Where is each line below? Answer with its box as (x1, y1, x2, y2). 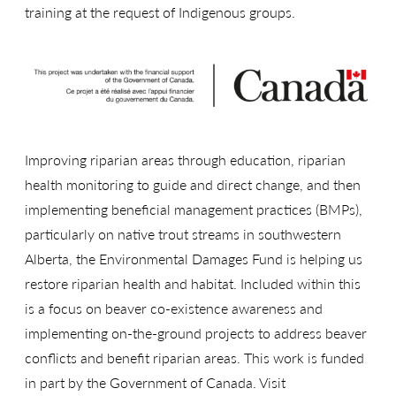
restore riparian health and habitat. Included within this (25, 273, 361, 294)
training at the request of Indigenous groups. (25, 2, 295, 23)
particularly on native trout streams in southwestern (25, 224, 341, 245)
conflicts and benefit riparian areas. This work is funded (25, 347, 364, 369)
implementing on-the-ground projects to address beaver (25, 323, 367, 344)
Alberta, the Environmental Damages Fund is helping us (25, 248, 362, 270)
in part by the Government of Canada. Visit (25, 372, 286, 393)
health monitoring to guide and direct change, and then (25, 174, 361, 195)
